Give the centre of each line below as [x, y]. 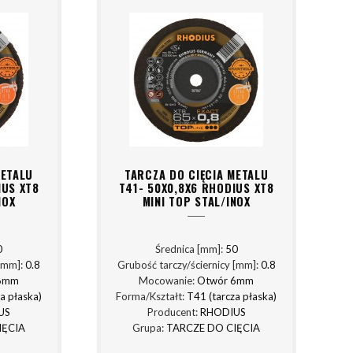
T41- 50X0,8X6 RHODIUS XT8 [196, 188]
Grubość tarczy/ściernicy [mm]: [189, 265]
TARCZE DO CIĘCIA [214, 328]
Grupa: [150, 328]
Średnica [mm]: [190, 249]
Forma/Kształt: [152, 297]
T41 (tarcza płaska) [232, 297]
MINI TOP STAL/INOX [196, 201]
